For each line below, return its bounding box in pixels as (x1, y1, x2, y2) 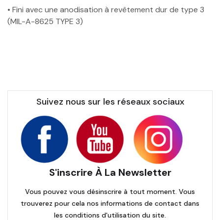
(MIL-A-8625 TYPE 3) (7, 16, 83, 27)
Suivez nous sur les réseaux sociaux (36, 95, 184, 108)
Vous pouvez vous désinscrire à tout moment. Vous (25, 187, 195, 196)
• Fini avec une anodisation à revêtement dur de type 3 (7, 4, 204, 15)
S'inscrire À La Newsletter (49, 165, 171, 179)
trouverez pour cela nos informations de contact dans (21, 198, 199, 208)
